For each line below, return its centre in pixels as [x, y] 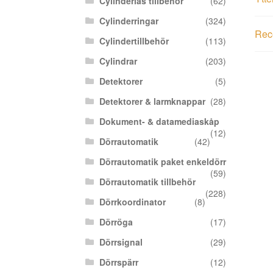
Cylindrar [118, 61]
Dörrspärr [119, 262]
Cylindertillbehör [134, 41]
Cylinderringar [129, 21]
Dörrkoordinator [132, 202]
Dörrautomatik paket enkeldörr [162, 162]
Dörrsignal [121, 242]
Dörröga [116, 222]
